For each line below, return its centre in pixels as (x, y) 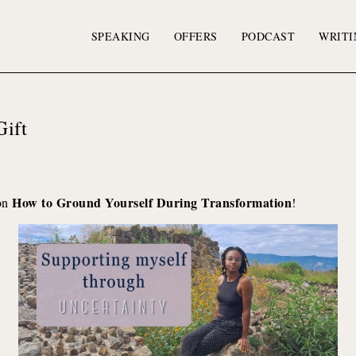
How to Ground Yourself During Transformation (152, 202)
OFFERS (195, 36)
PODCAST (268, 36)
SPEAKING (120, 36)
